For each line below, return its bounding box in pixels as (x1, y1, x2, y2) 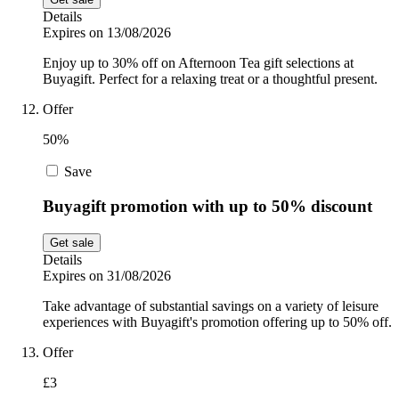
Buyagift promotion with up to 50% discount (43, 197, 372, 216)
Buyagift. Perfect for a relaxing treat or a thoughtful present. (43, 71, 378, 87)
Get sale (50, 235, 94, 249)
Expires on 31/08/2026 (43, 267, 171, 283)
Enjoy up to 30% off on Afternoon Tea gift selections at (43, 55, 354, 71)
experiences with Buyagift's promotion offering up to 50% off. (43, 313, 392, 330)
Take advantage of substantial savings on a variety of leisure (43, 297, 379, 313)
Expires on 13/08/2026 (43, 25, 171, 41)
